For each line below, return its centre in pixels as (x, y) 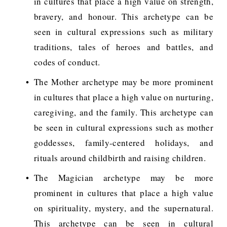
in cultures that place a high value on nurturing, (124, 97)
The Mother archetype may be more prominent (124, 82)
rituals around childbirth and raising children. (120, 158)
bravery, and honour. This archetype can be (124, 17)
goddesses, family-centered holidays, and (124, 142)
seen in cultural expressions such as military (124, 32)
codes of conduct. (67, 62)
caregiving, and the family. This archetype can (124, 112)
